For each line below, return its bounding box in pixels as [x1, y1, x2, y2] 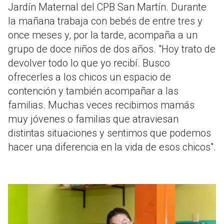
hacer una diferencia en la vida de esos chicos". [8, 141, 216, 153]
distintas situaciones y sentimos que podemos [8, 127, 211, 139]
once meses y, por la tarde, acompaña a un [8, 29, 197, 41]
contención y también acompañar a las [8, 85, 178, 97]
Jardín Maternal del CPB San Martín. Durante [8, 1, 206, 13]
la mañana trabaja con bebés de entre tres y [8, 15, 202, 27]
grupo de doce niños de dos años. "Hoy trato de [8, 43, 215, 55]
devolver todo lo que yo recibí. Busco [8, 57, 170, 69]
